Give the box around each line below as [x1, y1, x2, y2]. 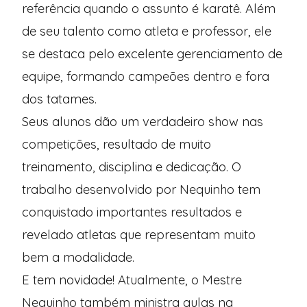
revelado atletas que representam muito [22, 227, 256, 243]
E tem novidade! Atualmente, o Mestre [22, 272, 242, 288]
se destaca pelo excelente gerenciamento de [22, 46, 282, 62]
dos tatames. [22, 91, 97, 108]
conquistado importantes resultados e [22, 204, 242, 221]
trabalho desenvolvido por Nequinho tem [22, 182, 260, 198]
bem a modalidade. [22, 249, 134, 266]
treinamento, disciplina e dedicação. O [22, 159, 241, 175]
